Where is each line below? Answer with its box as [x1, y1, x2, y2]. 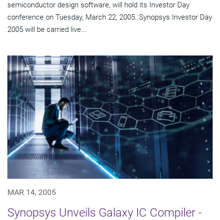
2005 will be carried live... [7, 25, 87, 34]
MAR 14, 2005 [7, 187, 56, 197]
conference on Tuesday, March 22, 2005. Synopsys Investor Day [7, 12, 212, 22]
